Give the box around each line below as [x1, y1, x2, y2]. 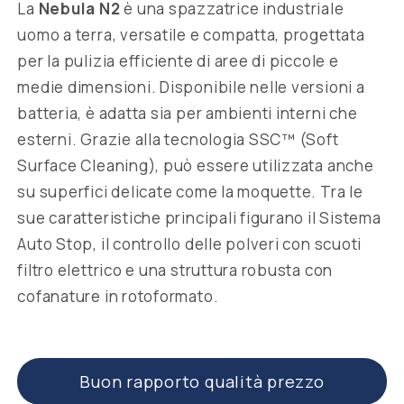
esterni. [17, 128, 78, 150]
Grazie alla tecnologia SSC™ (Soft [80, 128, 339, 150]
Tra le [319, 180, 363, 202]
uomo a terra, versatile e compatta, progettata [17, 23, 365, 45]
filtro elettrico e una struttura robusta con [17, 259, 334, 280]
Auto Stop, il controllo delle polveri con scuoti [17, 233, 363, 254]
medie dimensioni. [17, 76, 157, 97]
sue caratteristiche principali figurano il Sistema [17, 207, 381, 228]
